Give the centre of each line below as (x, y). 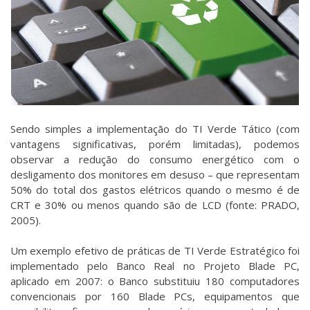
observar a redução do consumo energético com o (155, 159)
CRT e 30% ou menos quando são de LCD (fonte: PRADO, (155, 204)
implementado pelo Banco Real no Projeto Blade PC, (155, 266)
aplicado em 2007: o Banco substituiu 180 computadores (155, 281)
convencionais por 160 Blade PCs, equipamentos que (155, 297)
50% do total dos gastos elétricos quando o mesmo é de (155, 189)
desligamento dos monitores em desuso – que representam (155, 174)
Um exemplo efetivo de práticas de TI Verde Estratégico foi (155, 251)
